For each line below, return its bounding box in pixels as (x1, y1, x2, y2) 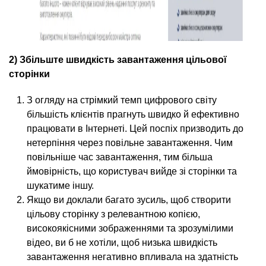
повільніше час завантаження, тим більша (27, 152, 213, 162)
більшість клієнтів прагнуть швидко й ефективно (27, 109, 239, 119)
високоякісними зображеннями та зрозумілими (27, 223, 233, 233)
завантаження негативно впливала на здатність (27, 252, 238, 262)
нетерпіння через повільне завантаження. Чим (27, 138, 233, 148)
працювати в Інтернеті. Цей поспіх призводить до (27, 123, 243, 134)
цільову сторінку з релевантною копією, (27, 209, 200, 219)
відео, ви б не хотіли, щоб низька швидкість (27, 237, 217, 248)
